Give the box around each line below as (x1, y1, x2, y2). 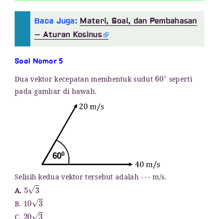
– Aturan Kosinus (34, 30, 102, 40)
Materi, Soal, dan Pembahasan (80, 17, 197, 26)
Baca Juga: (34, 17, 80, 26)
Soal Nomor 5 (15, 57, 64, 66)
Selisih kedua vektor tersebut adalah (15, 172, 141, 185)
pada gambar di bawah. (15, 87, 97, 99)
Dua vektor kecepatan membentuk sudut (15, 74, 155, 87)
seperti (167, 74, 192, 87)
